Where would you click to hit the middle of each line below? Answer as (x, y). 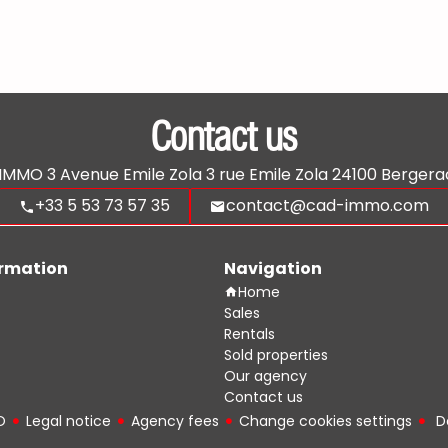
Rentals (249, 333)
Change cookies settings (325, 420)
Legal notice (68, 420)
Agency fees (175, 420)
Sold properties (276, 354)
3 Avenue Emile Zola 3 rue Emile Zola (187, 174)
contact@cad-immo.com (327, 205)
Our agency (265, 375)
